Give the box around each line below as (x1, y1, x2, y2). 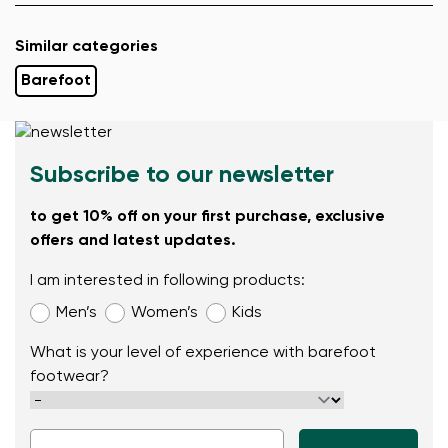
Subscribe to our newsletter (30, 163, 334, 188)
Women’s (131, 305, 198, 322)
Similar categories (15, 39, 158, 56)
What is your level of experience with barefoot (30, 345, 376, 362)
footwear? (30, 369, 109, 386)
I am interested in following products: (30, 273, 305, 290)
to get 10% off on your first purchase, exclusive (30, 209, 385, 226)
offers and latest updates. (30, 233, 236, 250)
